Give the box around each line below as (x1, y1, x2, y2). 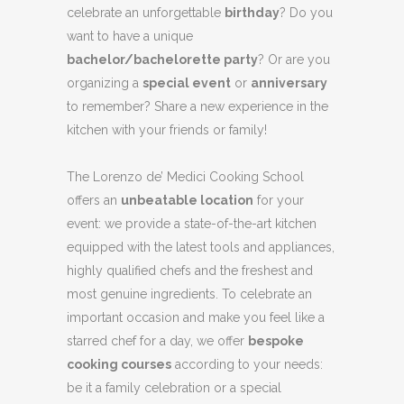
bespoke (248, 334, 304, 349)
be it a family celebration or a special (67, 381, 281, 396)
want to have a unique (67, 29, 193, 44)
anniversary (251, 76, 327, 91)
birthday (225, 5, 280, 21)
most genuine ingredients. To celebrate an (67, 287, 312, 302)
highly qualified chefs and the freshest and (67, 263, 313, 279)
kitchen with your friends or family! (67, 123, 267, 138)
